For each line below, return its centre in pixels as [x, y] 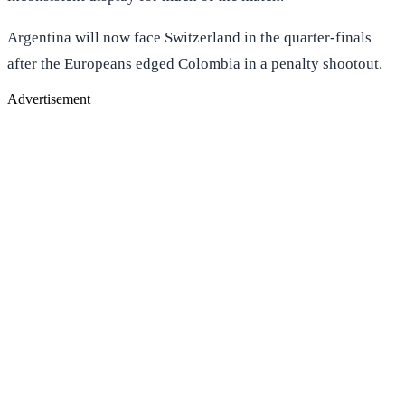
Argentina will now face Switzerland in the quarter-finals [189, 38]
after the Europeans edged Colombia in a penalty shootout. [195, 64]
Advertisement [49, 99]
